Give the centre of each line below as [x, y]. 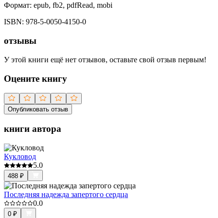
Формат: [18, 5]
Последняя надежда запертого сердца [66, 194]
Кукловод [20, 156]
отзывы [20, 41]
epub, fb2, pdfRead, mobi [73, 5]
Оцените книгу [36, 78]
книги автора [33, 129]
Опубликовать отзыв [38, 109]
